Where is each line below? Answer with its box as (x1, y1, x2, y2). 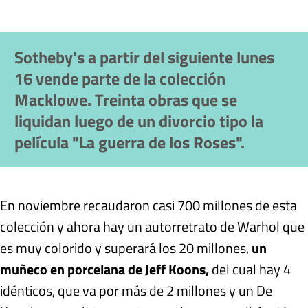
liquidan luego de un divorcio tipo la (14, 108, 263, 133)
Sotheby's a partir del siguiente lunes (14, 44, 274, 69)
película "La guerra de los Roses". (14, 129, 245, 155)
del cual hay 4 (209, 258, 291, 280)
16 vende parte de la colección (14, 65, 225, 91)
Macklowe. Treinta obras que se (14, 87, 237, 112)
